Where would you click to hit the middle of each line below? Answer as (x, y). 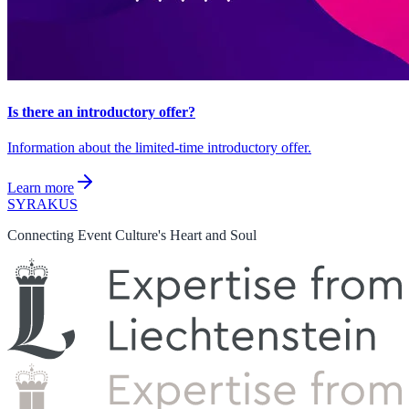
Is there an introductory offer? (101, 111)
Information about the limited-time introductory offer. (159, 147)
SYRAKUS (42, 204)
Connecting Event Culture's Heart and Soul (132, 235)
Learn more (41, 187)
